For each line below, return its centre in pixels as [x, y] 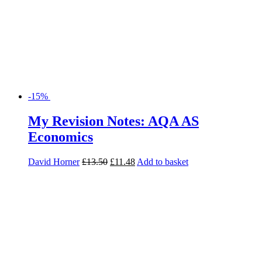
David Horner [54, 161]
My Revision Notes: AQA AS [113, 121]
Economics [61, 137]
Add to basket [163, 161]
